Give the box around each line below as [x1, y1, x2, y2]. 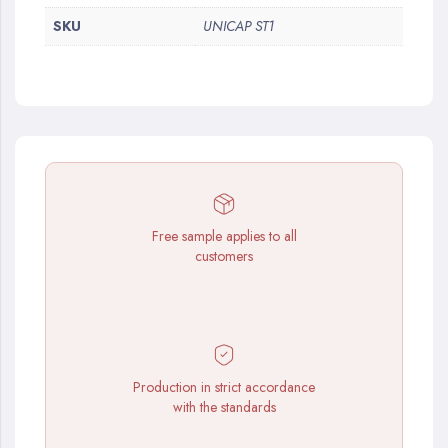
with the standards [172, 397, 276, 417]
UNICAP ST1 [203, 16, 274, 36]
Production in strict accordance [133, 377, 315, 397]
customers [195, 246, 253, 266]
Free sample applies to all [151, 226, 297, 246]
